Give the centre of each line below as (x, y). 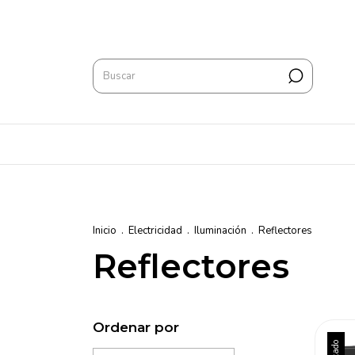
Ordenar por (136, 327)
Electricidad (155, 231)
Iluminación (220, 231)
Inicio (105, 231)
